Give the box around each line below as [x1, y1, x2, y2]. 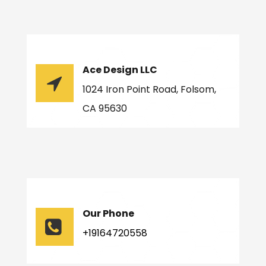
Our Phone [82, 207, 134, 221]
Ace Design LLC [82, 63, 157, 77]
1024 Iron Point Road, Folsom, [82, 83, 216, 97]
